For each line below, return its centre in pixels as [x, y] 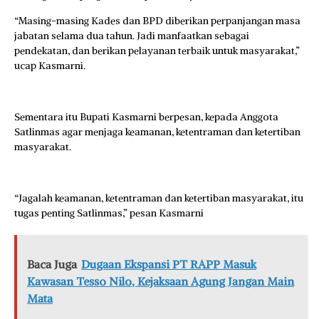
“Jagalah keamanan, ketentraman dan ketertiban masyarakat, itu [159, 198]
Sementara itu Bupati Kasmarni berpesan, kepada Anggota [146, 117]
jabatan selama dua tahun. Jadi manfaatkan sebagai [132, 36]
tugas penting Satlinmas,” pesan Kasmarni [109, 213]
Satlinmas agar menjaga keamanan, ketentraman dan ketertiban [157, 132]
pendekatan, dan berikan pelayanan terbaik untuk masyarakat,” [157, 51]
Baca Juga [52, 264]
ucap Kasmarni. [50, 66]
